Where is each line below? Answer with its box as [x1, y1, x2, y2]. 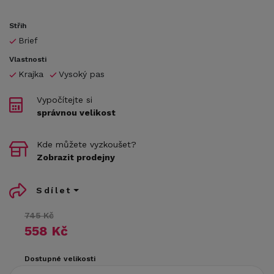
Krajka [18, 68, 43, 79]
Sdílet [36, 185, 72, 196]
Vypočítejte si [37, 94, 92, 105]
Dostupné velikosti [24, 254, 95, 263]
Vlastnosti [9, 54, 46, 64]
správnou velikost [37, 107, 116, 117]
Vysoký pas [59, 68, 105, 79]
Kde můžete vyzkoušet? [37, 139, 136, 149]
